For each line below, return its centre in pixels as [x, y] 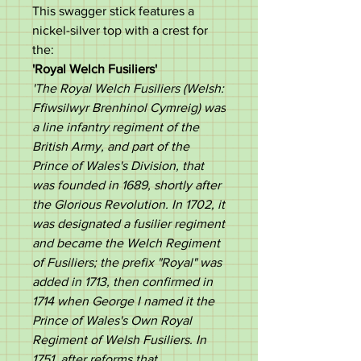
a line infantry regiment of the [116, 127]
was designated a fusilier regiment [129, 224]
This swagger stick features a [113, 11]
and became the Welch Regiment [126, 243]
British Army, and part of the [111, 146]
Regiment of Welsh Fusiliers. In [119, 340]
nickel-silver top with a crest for [120, 30]
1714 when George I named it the [123, 301]
